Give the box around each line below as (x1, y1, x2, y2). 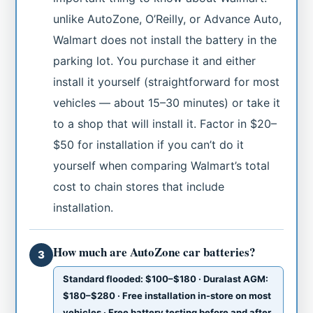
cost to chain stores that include (53, 179, 225, 194)
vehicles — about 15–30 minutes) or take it (53, 95, 281, 110)
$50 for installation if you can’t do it (53, 137, 245, 152)
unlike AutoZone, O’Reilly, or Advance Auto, (53, 11, 282, 26)
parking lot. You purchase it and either (53, 53, 256, 68)
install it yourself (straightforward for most (53, 74, 280, 89)
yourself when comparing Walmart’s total (53, 158, 270, 173)
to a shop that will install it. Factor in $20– (53, 116, 277, 131)
